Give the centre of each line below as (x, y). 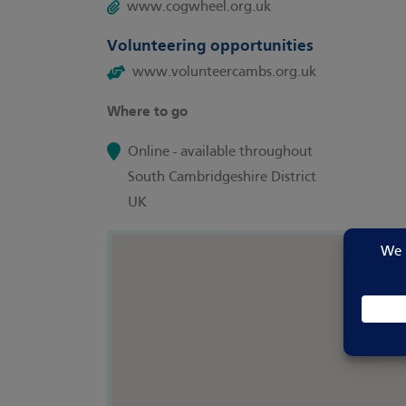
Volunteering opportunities (210, 47)
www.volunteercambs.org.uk (224, 72)
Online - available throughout (220, 152)
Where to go (147, 112)
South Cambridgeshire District (222, 178)
